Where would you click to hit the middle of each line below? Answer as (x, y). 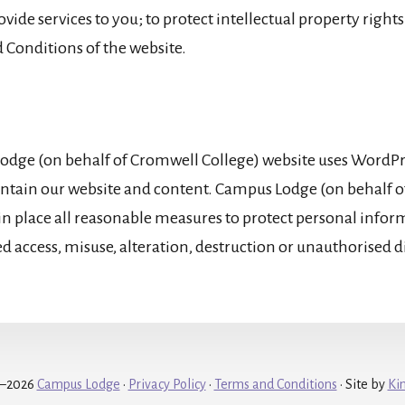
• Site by (362, 384)
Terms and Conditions (275, 384)
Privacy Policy (167, 384)
